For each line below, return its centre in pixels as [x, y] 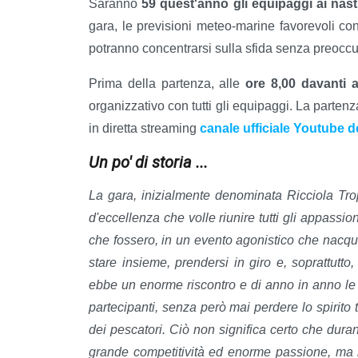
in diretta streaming [144, 129]
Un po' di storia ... [148, 163]
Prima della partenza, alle [167, 84]
